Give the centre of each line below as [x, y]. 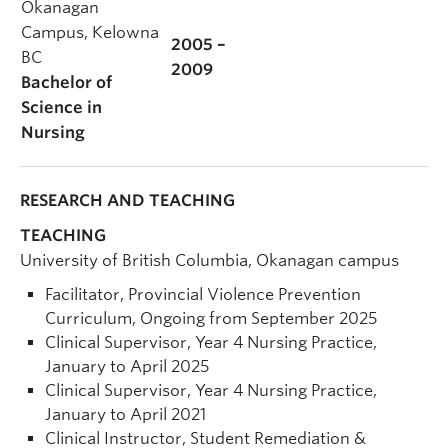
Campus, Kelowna [90, 32]
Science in [61, 107]
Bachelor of [66, 82]
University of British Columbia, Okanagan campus [209, 260]
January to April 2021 [125, 414]
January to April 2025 [127, 366]
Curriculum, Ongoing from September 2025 [211, 318]
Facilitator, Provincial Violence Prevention [203, 294]
